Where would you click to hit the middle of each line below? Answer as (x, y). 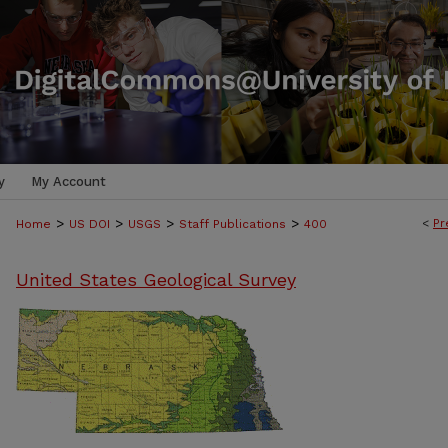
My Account (68, 181)
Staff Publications (232, 224)
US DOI (89, 224)
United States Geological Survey (156, 279)
